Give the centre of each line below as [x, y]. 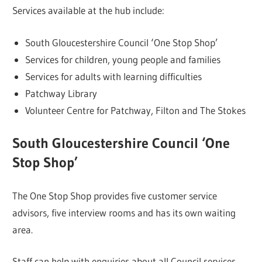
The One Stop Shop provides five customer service [115, 195]
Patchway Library [61, 93]
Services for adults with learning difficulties [113, 76]
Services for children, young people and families [123, 59]
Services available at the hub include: [89, 11]
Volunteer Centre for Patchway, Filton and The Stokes [135, 110]
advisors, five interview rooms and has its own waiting [124, 212]
